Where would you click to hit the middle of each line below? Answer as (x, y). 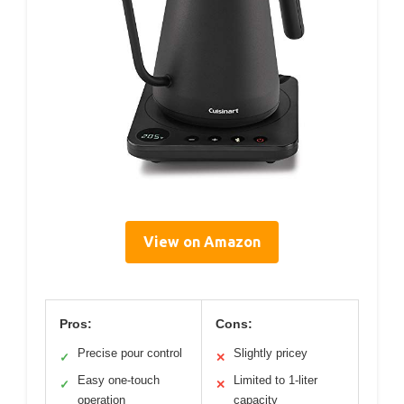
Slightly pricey (271, 353)
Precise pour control (130, 353)
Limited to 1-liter (275, 381)
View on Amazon (202, 242)
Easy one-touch (119, 381)
